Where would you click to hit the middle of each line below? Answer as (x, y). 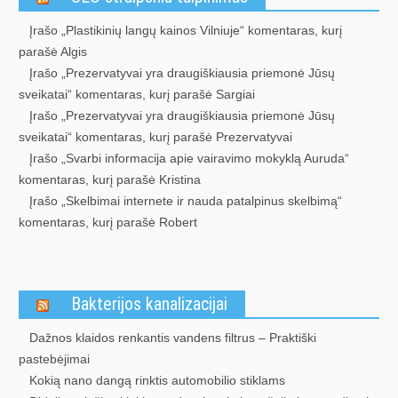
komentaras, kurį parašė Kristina (110, 179)
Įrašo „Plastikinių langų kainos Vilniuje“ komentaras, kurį (186, 30)
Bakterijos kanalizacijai (149, 304)
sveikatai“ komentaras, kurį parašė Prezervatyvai (155, 137)
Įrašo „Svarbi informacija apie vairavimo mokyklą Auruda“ (189, 158)
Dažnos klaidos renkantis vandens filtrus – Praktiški (173, 338)
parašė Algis (53, 52)
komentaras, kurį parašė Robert (108, 222)
